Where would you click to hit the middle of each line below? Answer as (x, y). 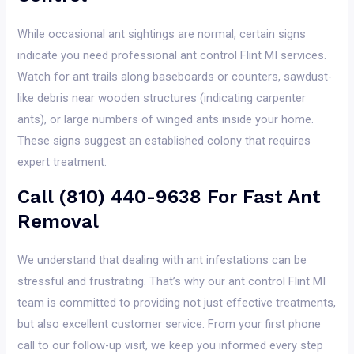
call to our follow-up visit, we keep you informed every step (171, 345)
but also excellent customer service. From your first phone (169, 324)
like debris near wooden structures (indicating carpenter (162, 98)
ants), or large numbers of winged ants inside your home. (166, 120)
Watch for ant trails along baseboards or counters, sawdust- (175, 77)
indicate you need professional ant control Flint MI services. (172, 56)
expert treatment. (62, 162)
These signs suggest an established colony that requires (164, 141)
